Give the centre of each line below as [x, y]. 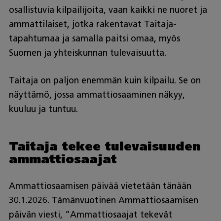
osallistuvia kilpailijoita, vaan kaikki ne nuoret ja [108, 10]
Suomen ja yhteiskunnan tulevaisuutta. [87, 53]
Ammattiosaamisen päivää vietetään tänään [100, 186]
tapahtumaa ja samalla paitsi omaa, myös [94, 39]
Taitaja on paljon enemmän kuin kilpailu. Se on [105, 81]
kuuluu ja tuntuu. [43, 109]
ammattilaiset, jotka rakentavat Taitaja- [92, 24]
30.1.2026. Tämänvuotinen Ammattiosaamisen [103, 201]
